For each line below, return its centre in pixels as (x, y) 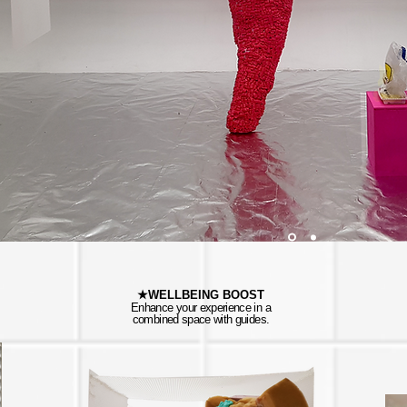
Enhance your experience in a (201, 308)
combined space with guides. (201, 319)
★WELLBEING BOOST (201, 295)
